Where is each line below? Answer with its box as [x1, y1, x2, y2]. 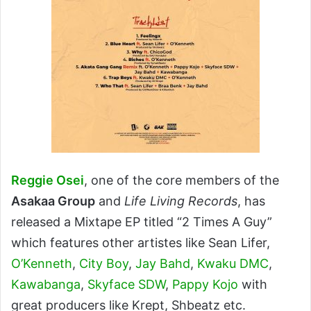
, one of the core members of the [84, 173, 279, 187]
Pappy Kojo [172, 277, 238, 292]
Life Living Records [124, 194, 237, 208]
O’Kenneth [11, 256, 72, 271]
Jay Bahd [135, 256, 190, 271]
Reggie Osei [11, 173, 84, 187]
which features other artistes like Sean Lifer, [11, 235, 270, 250]
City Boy [79, 256, 128, 271]
